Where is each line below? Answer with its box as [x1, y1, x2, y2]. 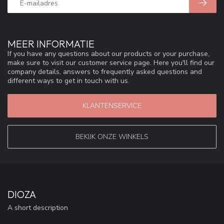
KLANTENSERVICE [82, 100, 141, 110]
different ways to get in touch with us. [7, 76, 129, 86]
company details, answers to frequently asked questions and [7, 67, 202, 77]
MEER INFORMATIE [7, 37, 94, 50]
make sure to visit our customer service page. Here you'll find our [7, 58, 214, 68]
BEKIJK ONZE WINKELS [75, 131, 148, 141]
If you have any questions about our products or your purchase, [7, 49, 209, 59]
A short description [7, 202, 68, 212]
